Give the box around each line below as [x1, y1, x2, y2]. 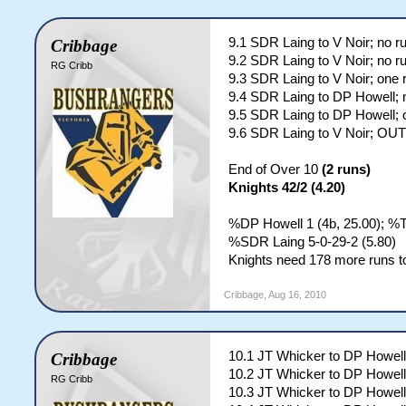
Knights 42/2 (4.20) [228, 180, 346, 195]
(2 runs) [322, 162, 372, 177]
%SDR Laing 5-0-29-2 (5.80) [228, 235, 397, 249]
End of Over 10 [228, 162, 323, 177]
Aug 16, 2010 [268, 289, 327, 300]
